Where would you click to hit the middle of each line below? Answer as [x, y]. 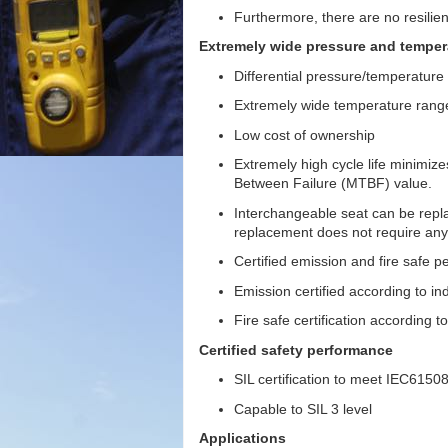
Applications [242, 438]
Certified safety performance [296, 349]
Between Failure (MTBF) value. [333, 183]
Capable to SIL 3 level [303, 408]
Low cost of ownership [304, 134]
